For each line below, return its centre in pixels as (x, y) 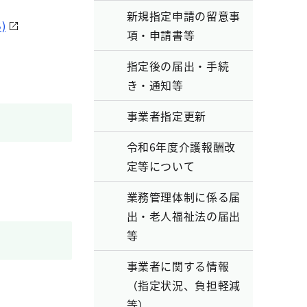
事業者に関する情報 (178, 266)
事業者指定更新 (166, 116)
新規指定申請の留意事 (183, 16)
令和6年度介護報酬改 (181, 147)
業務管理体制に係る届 (183, 197)
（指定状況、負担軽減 (183, 285)
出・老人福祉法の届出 (183, 216)
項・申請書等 (161, 35)
